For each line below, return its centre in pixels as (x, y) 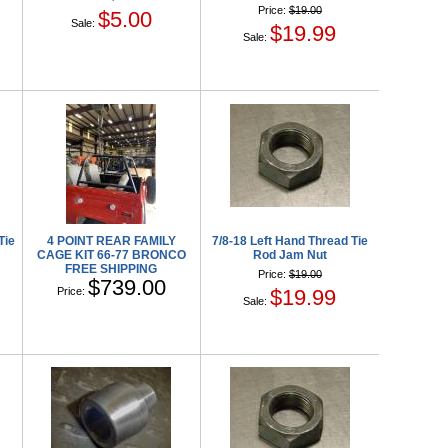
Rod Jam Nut (289, 254)
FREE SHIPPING (111, 268)
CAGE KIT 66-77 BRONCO (111, 254)
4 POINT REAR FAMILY (111, 240)
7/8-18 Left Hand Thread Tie (289, 240)
